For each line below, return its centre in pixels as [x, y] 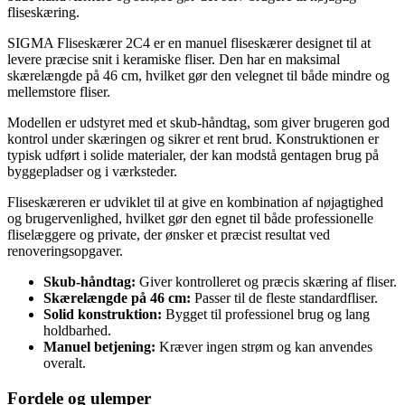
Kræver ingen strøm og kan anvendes [264, 346]
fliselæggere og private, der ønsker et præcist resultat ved [169, 234]
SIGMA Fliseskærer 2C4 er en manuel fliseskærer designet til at [189, 42]
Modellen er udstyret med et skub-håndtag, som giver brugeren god [198, 122]
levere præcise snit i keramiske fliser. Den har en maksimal [174, 59]
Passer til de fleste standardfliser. [284, 297]
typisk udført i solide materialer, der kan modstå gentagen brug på [193, 155]
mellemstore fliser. [59, 91]
